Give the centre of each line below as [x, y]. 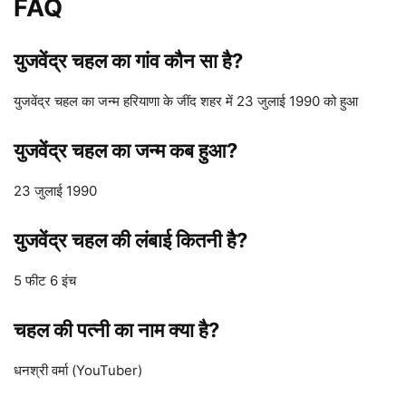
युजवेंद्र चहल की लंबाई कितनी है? [130, 241]
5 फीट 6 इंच [45, 281]
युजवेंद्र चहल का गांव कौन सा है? [128, 61]
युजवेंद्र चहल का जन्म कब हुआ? [126, 151]
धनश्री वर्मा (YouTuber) [78, 371]
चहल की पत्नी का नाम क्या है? [116, 330]
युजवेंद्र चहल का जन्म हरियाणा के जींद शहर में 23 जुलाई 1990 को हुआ [186, 101]
